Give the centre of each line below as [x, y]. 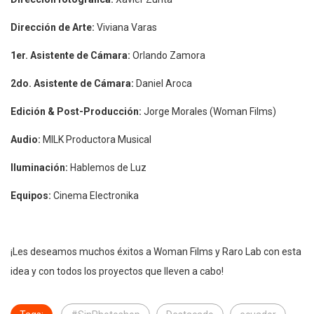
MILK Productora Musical [96, 140]
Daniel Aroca [163, 84]
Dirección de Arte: [53, 28]
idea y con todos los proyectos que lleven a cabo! [117, 272]
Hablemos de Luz [107, 168]
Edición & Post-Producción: [76, 112]
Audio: [26, 140]
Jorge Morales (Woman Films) [209, 112]
